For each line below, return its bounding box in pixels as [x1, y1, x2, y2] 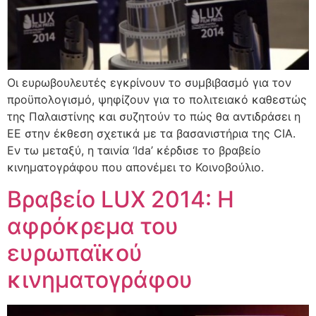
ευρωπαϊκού [7, 238, 142, 267]
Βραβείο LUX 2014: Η [7, 185, 234, 213]
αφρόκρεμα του [7, 212, 178, 240]
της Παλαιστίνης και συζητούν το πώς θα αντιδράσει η [7, 109, 300, 124]
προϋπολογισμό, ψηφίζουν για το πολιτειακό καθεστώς [7, 92, 307, 107]
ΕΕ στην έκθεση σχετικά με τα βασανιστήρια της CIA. [7, 126, 296, 141]
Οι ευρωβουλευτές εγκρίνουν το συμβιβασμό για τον [7, 75, 291, 90]
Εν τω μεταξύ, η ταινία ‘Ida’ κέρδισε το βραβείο [7, 143, 261, 158]
